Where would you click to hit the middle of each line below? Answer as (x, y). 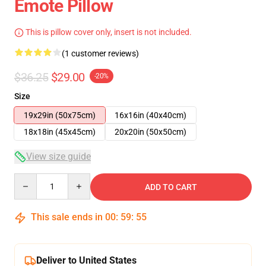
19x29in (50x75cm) (60, 115)
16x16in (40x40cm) (151, 115)
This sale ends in (67, 217)
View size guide (58, 156)
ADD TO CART (171, 187)
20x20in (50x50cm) (151, 132)
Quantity (30, 179)
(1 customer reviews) (100, 53)
